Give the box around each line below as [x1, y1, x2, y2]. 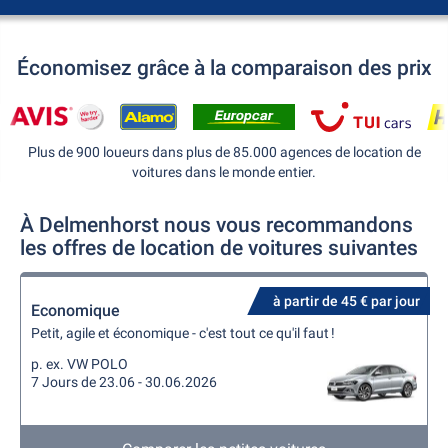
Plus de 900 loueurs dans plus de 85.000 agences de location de [27, 144, 421, 160]
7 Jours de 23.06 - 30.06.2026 [31, 374, 217, 390]
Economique [31, 301, 120, 320]
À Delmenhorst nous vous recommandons [20, 213, 413, 237]
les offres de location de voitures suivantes [20, 236, 418, 260]
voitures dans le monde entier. [132, 164, 316, 180]
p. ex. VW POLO [31, 356, 128, 372]
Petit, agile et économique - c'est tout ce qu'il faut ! [31, 325, 335, 341]
